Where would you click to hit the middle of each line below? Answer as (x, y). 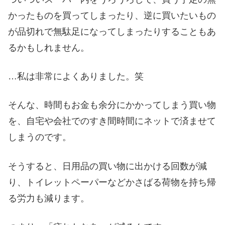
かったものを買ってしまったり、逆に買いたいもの (112, 15)
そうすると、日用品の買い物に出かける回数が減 (107, 166)
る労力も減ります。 (49, 198)
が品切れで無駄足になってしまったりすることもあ (112, 31)
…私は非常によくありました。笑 (76, 77)
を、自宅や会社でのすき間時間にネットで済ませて (112, 121)
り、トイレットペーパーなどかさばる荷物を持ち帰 (112, 182)
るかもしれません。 (49, 47)
